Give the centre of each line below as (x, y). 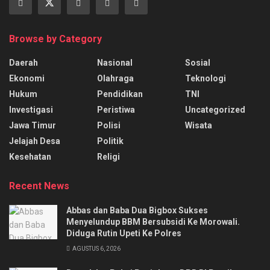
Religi (108, 156)
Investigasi (31, 109)
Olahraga (115, 78)
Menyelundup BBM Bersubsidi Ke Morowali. (153, 221)
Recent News (39, 186)
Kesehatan (30, 156)
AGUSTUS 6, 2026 (96, 248)
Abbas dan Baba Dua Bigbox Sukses (137, 210)
